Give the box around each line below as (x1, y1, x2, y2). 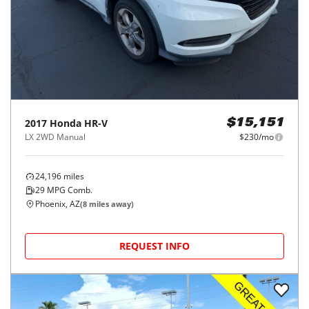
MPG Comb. (45, 184, 92, 197)
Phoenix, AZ (35, 198, 80, 210)
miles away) (87, 199, 134, 210)
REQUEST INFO (119, 239, 190, 253)
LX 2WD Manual (25, 131, 86, 143)
